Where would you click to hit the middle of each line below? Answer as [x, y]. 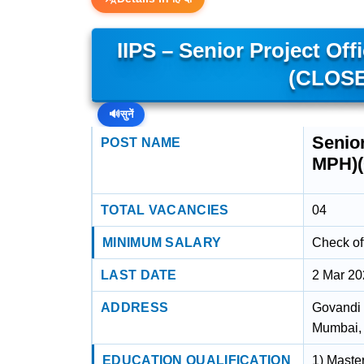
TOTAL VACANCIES [165, 210]
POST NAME [141, 143]
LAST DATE [139, 275]
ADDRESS [135, 308]
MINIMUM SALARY [162, 243]
